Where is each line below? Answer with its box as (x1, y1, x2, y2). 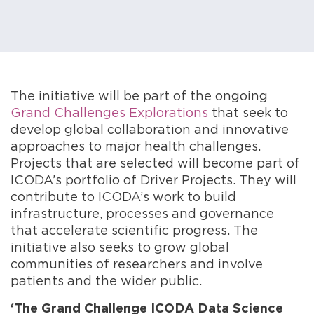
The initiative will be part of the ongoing (11, 88, 268, 103)
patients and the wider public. (11, 273, 202, 288)
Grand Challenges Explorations (11, 104, 208, 120)
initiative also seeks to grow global (11, 239, 229, 254)
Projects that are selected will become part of (11, 155, 300, 170)
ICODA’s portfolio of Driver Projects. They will (11, 172, 296, 187)
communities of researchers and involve (11, 256, 263, 271)
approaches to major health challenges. (11, 138, 261, 153)
